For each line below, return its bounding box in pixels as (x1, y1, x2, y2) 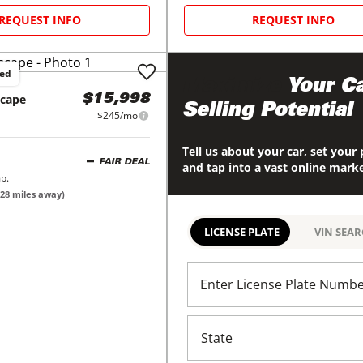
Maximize (181, 78, 281, 97)
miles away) (10, 188, 65, 200)
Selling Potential (181, 102, 352, 122)
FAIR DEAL (98, 157, 150, 167)
